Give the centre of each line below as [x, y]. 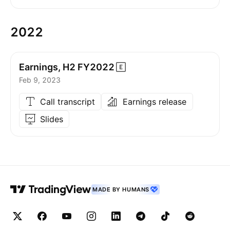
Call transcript [67, 102]
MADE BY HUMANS [121, 189]
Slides [51, 119]
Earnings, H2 [47, 67]
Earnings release [154, 102]
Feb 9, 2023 [40, 80]
